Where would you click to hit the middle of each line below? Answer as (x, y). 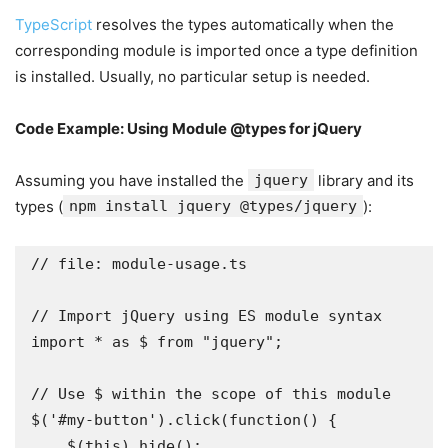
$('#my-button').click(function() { (184, 420)
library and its (364, 180)
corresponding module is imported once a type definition (216, 50)
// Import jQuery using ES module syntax (206, 316)
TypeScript (53, 24)
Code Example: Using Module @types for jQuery (188, 128)
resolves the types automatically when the (243, 24)
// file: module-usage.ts (139, 264)
